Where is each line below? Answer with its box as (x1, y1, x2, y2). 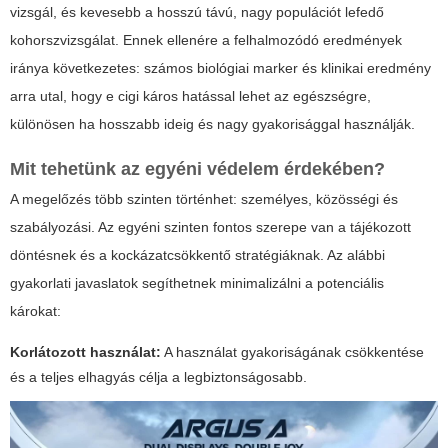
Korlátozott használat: (10, 343, 161, 360)
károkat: (10, 302, 61, 319)
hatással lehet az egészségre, (178, 87, 371, 104)
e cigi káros (106, 87, 178, 104)
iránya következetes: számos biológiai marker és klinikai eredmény (10, 59, 431, 76)
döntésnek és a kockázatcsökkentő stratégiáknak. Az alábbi (10, 246, 385, 263)
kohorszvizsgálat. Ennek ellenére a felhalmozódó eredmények (10, 31, 402, 48)
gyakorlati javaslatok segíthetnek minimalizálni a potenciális (10, 274, 384, 291)
